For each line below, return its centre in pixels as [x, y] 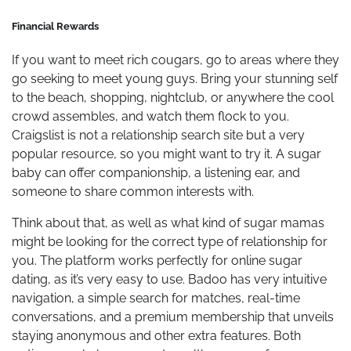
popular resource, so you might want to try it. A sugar [166, 154]
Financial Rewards [55, 27]
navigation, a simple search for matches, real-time [156, 299]
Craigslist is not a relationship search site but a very [158, 136]
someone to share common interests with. [133, 192]
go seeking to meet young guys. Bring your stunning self [175, 79]
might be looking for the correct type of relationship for [170, 242]
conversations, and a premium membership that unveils [173, 317]
